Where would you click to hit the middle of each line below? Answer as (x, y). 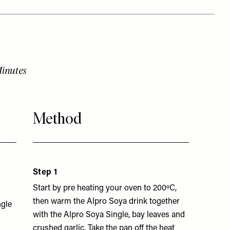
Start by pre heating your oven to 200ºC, (105, 188)
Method (57, 118)
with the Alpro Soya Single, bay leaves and (109, 215)
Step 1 (45, 172)
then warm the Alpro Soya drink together (106, 202)
